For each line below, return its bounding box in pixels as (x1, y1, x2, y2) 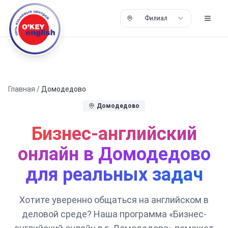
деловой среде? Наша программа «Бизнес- (21, 209, 207, 219)
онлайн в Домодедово (17, 144, 211, 165)
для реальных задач (25, 164, 203, 185)
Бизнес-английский (31, 123, 197, 145)
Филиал (144, 15, 167, 22)
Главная (8, 85, 35, 93)
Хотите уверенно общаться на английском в (19, 194, 209, 205)
